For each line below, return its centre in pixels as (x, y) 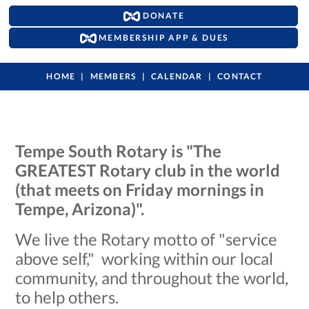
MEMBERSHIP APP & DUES (162, 37)
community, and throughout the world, (152, 278)
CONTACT (240, 77)
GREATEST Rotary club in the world (148, 170)
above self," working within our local (144, 259)
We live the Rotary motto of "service (147, 239)
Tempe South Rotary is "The (119, 151)
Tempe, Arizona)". (80, 209)
